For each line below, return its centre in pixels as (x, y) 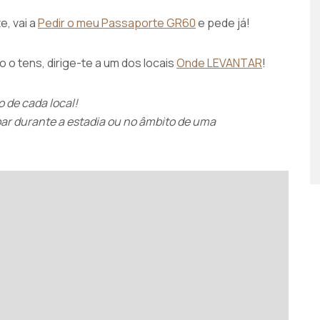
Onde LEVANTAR (219, 63)
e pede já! (223, 23)
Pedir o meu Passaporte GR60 (117, 23)
